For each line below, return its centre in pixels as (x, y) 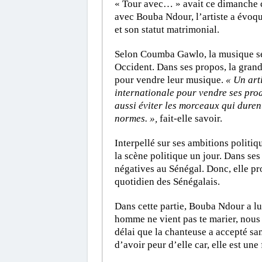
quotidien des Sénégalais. (167, 181)
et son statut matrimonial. (167, 29)
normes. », (136, 118)
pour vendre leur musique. (169, 80)
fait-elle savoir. (189, 118)
